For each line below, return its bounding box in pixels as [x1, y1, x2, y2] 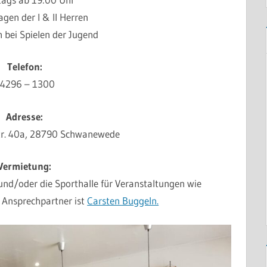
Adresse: [6, 110, 44, 123]
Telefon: [7, 60, 42, 73]
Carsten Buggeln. [87, 194, 159, 207]
